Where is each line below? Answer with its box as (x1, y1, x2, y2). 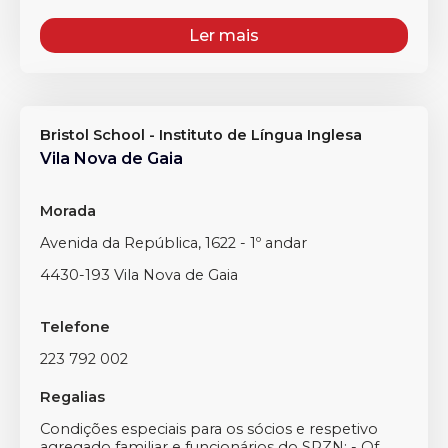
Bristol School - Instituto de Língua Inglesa (40, 126, 362, 144)
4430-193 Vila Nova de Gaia (40, 266, 238, 284)
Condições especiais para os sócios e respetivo (40, 420, 378, 438)
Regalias (40, 388, 105, 406)
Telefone (40, 318, 110, 336)
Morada (40, 202, 96, 220)
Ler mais (189, 26, 259, 45)
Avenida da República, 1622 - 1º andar (40, 234, 307, 252)
